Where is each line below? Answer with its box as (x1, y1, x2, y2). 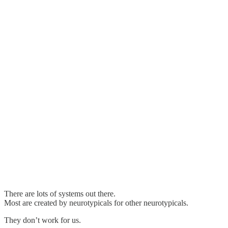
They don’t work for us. (4, 216, 81, 225)
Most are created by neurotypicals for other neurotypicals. (4, 198, 188, 208)
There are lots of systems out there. (4, 189, 116, 198)
